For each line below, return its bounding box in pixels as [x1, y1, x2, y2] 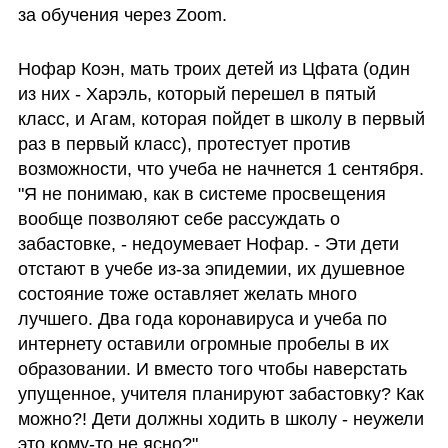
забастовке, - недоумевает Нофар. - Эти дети [17, 233, 399, 254]
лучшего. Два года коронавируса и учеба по [17, 308, 387, 329]
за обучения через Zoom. [17, 5, 227, 25]
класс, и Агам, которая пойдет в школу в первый [17, 108, 425, 129]
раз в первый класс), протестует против [17, 133, 351, 154]
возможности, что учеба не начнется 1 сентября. [17, 158, 424, 179]
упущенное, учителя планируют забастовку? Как [17, 383, 424, 404]
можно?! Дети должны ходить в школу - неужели [17, 408, 424, 429]
